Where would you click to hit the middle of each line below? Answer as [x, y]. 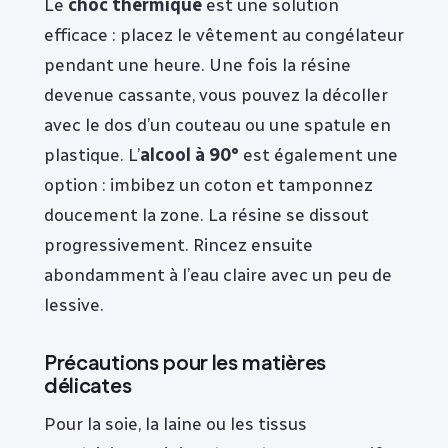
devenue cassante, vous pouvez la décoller [216, 94]
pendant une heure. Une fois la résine [197, 64]
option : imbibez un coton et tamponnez [208, 184]
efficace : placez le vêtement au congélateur [224, 34]
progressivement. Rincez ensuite [178, 244]
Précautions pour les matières [185, 364]
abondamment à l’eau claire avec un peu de [218, 274]
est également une [318, 154]
